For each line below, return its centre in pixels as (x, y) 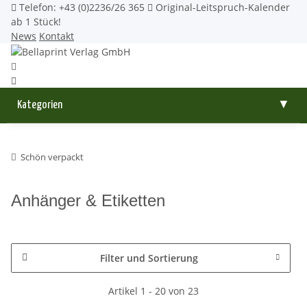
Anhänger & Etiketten (88, 200)
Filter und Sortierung (149, 258)
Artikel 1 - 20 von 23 (153, 291)
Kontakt (57, 36)
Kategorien (40, 105)
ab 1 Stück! (36, 22)
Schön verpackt (52, 157)
